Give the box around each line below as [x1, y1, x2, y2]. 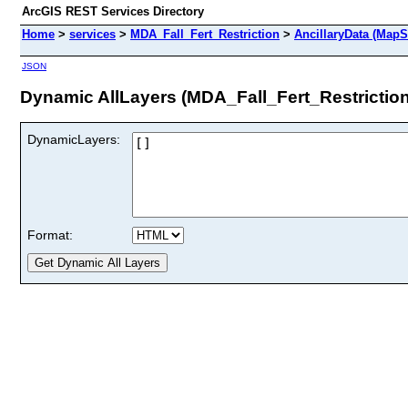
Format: [27, 227, 73, 242]
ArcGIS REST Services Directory [22, 5, 204, 18]
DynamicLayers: [27, 131, 120, 147]
